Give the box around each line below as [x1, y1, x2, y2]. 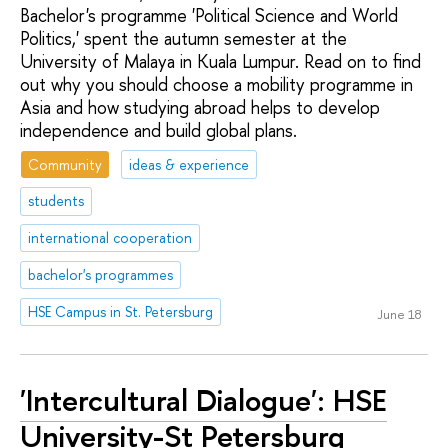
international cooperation [28, 228, 193, 248]
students [28, 191, 85, 211]
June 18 [376, 305, 422, 324]
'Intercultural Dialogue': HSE [20, 379, 387, 422]
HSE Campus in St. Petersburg [28, 301, 214, 321]
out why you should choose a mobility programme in [20, 71, 413, 97]
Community [28, 154, 103, 174]
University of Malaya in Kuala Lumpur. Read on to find [20, 48, 421, 74]
